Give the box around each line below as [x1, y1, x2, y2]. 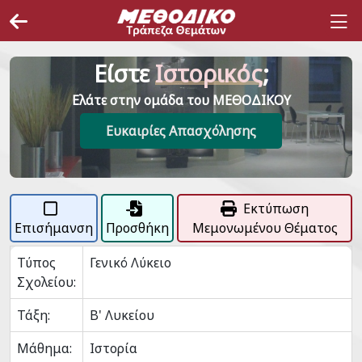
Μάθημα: [17, 339, 72, 357]
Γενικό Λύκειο [90, 254, 171, 271]
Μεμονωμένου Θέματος [192, 219, 338, 237]
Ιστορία [90, 339, 137, 357]
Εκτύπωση [243, 200, 309, 217]
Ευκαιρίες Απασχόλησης [106, 122, 256, 140]
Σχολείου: [17, 273, 76, 291]
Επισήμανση [15, 219, 93, 237]
